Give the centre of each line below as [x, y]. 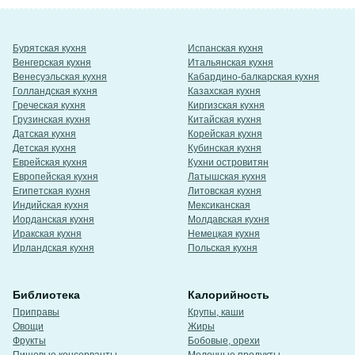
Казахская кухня [224, 91]
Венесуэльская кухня [60, 77]
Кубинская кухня [225, 148]
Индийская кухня [51, 205]
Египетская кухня [52, 191]
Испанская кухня [225, 48]
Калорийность [229, 295]
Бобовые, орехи [224, 341]
